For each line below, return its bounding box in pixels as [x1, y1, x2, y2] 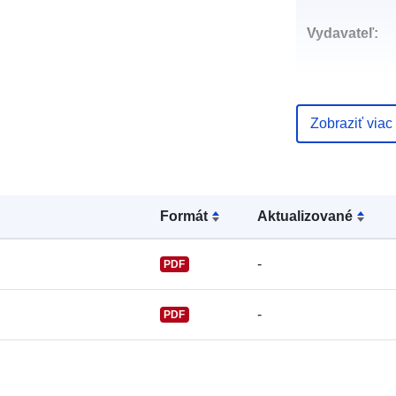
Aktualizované [257, 208, 354, 224]
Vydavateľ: [306, 25, 378, 41]
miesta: [306, 205, 355, 221]
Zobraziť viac [309, 115, 392, 131]
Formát [159, 208, 208, 224]
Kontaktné [306, 184, 377, 200]
